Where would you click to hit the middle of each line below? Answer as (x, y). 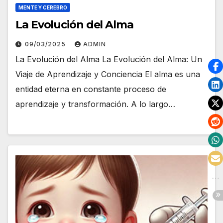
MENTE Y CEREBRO (43, 8)
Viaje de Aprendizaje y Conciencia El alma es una (108, 74)
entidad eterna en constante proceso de (91, 89)
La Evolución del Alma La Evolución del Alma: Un (109, 59)
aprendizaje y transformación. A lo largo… (95, 104)
